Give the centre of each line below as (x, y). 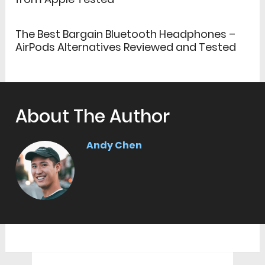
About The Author (93, 117)
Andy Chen (114, 146)
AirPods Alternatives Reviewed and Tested (126, 47)
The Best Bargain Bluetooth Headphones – (126, 34)
